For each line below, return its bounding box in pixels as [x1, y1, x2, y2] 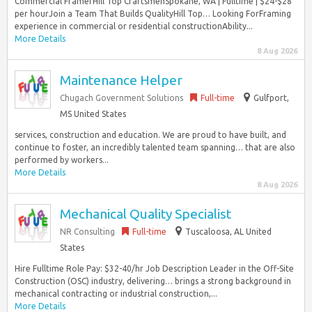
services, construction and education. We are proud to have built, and [15, 130, 286, 139]
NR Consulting [60, 227, 115, 236]
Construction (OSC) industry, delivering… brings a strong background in [15, 276, 291, 286]
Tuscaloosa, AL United [185, 227, 272, 236]
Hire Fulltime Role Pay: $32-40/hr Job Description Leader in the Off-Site [15, 264, 294, 273]
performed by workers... [15, 155, 109, 164]
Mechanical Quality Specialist [60, 206, 231, 221]
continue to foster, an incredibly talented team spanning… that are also [15, 143, 295, 152]
